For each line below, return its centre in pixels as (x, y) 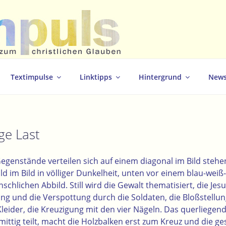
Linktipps (96, 77)
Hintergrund (160, 77)
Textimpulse (32, 77)
